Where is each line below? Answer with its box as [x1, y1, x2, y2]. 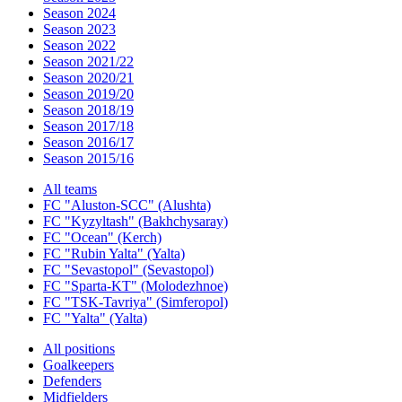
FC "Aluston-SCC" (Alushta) [43, 197, 211, 213]
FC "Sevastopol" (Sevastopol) [43, 262, 214, 277]
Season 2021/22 [43, 54, 134, 69]
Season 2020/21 [43, 70, 134, 85]
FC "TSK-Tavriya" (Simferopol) [43, 294, 228, 310]
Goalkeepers [43, 357, 114, 372]
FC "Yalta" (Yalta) [43, 310, 147, 326]
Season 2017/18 [43, 118, 134, 134]
